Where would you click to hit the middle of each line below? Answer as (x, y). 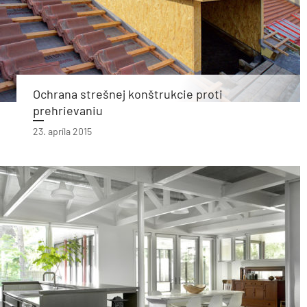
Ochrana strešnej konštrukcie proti (128, 94)
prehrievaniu (68, 110)
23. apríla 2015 (62, 131)
